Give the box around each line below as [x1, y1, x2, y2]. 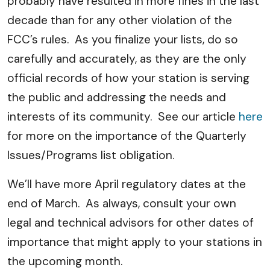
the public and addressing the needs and [7, 90, 226, 105]
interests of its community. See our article [7, 109, 239, 124]
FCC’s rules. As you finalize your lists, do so [7, 32, 238, 47]
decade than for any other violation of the [7, 13, 232, 28]
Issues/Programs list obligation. [7, 148, 174, 163]
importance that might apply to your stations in [7, 234, 262, 250]
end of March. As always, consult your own [7, 196, 236, 211]
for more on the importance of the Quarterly [7, 128, 246, 143]
